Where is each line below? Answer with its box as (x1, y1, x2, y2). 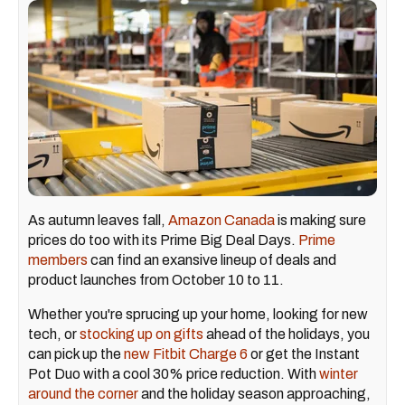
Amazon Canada (168, 212, 275, 228)
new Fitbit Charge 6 (124, 345, 248, 362)
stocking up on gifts (80, 325, 203, 342)
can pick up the (28, 345, 124, 362)
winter (319, 365, 358, 381)
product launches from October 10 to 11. (28, 271, 284, 287)
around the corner (28, 385, 138, 401)
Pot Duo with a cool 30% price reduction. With (28, 365, 319, 381)
